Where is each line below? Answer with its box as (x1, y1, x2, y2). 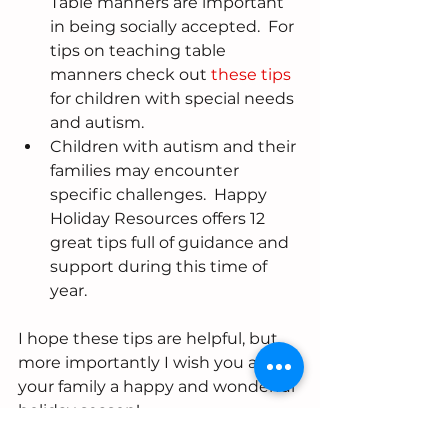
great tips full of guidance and (50, 233, 293, 253)
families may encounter (50, 161, 243, 181)
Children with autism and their (50, 137, 300, 157)
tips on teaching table (50, 41, 230, 61)
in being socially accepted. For (50, 17, 298, 37)
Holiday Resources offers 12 (50, 209, 269, 229)
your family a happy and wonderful (18, 377, 299, 397)
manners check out (50, 65, 211, 85)
